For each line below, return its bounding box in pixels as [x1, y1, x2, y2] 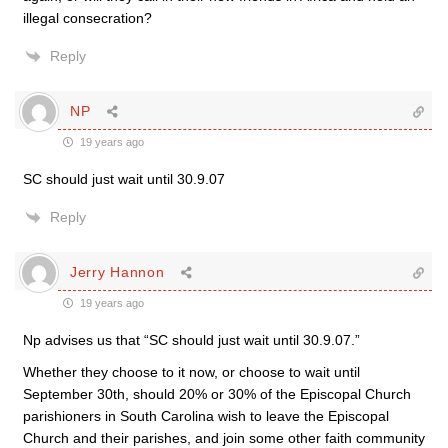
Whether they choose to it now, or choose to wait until [23, 363, 360, 380]
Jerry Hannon [70, 264, 165, 281]
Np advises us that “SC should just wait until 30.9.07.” [23, 331, 360, 348]
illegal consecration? [23, 9, 152, 26]
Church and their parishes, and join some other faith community [23, 429, 425, 446]
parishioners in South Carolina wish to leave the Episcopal [23, 407, 389, 424]
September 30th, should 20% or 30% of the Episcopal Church [23, 385, 411, 402]
